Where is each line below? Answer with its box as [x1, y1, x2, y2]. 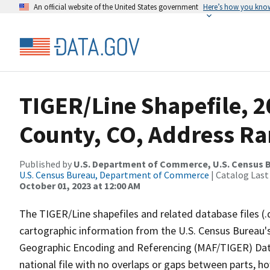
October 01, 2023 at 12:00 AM [19, 180, 140, 192]
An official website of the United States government [34, 2, 198, 11]
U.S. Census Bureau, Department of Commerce [19, 169, 209, 181]
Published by [19, 158, 74, 170]
